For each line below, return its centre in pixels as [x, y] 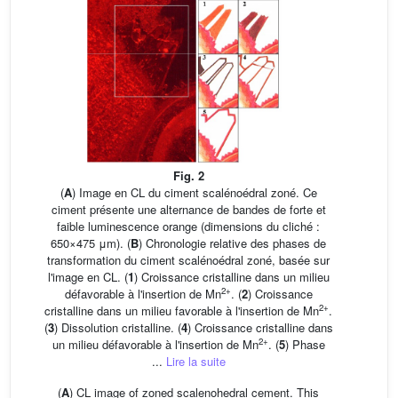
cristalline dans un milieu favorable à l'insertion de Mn [182, 310]
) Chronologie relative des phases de [232, 243]
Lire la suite [195, 361]
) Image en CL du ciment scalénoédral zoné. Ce [194, 192]
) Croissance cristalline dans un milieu [231, 276]
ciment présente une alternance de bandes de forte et [188, 209]
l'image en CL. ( [88, 276]
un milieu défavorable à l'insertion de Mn [155, 344]
